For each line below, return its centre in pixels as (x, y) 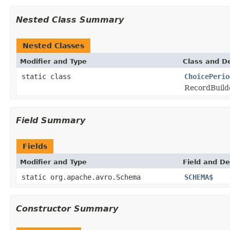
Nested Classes (53, 45)
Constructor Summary (67, 208)
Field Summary (51, 120)
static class (48, 76)
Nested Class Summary (70, 20)
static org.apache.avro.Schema (81, 177)
